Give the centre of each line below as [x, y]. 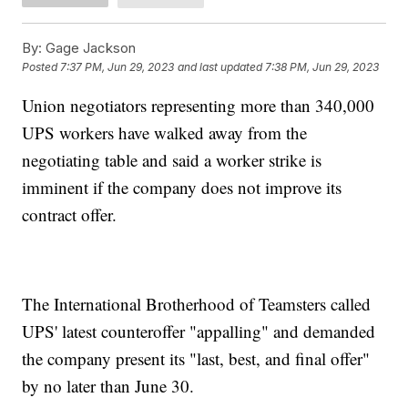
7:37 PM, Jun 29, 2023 [117, 67]
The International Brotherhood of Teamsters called [197, 303]
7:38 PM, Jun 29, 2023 [322, 67]
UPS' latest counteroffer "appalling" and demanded [199, 331]
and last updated [220, 67]
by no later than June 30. [111, 385]
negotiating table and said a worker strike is [172, 159]
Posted [41, 67]
